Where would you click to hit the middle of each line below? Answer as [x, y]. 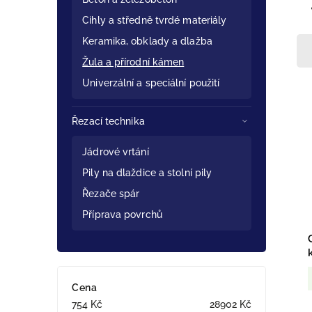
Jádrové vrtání [116, 152]
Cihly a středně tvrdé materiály [155, 20]
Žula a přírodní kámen [133, 62]
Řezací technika [108, 121]
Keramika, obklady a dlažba [147, 41]
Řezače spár [111, 194]
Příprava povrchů [122, 214]
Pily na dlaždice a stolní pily [147, 173]
